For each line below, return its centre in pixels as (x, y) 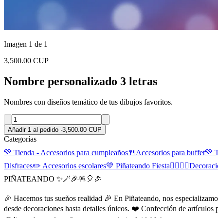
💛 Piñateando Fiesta (138, 165)
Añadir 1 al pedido (34, 129)
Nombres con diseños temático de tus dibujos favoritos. (88, 102)
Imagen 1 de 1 (26, 44)
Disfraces (18, 165)
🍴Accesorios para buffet (166, 152)
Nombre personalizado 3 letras (81, 81)
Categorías (20, 139)
